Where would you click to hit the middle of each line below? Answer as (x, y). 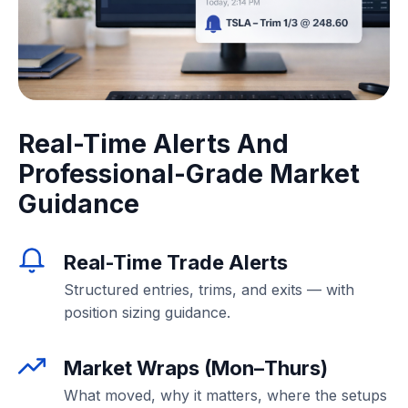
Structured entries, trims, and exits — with (209, 290)
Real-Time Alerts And (153, 144)
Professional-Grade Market (189, 174)
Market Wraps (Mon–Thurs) (196, 368)
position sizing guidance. (147, 313)
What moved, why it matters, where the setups (225, 396)
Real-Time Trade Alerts (176, 263)
